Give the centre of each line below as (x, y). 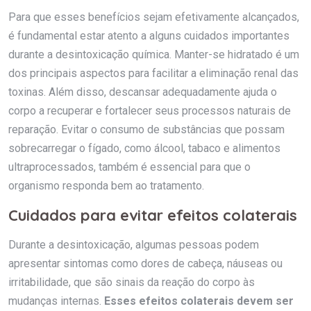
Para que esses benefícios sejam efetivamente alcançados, (154, 17)
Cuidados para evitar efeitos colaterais (153, 215)
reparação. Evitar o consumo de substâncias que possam (146, 129)
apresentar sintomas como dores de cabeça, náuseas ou (145, 263)
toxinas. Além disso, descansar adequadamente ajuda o (143, 92)
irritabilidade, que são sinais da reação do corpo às (132, 282)
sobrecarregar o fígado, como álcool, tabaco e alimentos (144, 148)
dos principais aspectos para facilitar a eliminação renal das (153, 73)
